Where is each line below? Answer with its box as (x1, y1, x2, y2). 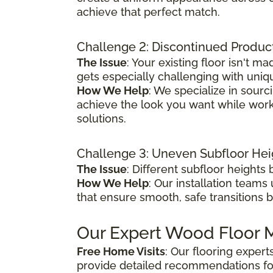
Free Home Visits (77, 244, 165, 258)
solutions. (77, 112, 126, 125)
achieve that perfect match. (77, 5, 220, 18)
